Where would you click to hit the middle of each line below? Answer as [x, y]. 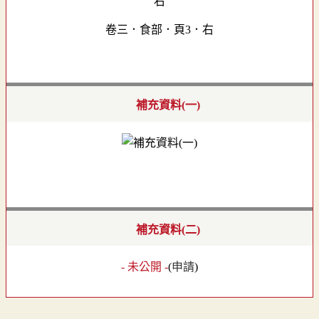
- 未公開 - [145, 267]
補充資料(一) [168, 105]
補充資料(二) [168, 229]
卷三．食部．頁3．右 [159, 30]
